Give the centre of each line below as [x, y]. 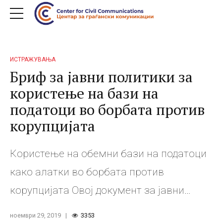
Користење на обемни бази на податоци [108, 153]
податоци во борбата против [107, 109]
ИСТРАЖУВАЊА [33, 59]
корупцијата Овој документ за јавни [97, 190]
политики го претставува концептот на [105, 208]
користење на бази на [84, 93]
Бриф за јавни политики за [101, 77]
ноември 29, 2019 [35, 215]
